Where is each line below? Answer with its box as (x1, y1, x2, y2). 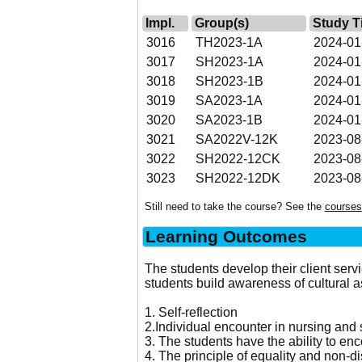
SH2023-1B (195, 74, 263, 88)
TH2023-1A (195, 35, 263, 49)
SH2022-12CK (195, 151, 280, 166)
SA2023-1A (195, 93, 263, 107)
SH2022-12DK (195, 170, 280, 185)
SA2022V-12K (195, 132, 278, 146)
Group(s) (194, 15, 249, 30)
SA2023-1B (195, 112, 263, 127)
